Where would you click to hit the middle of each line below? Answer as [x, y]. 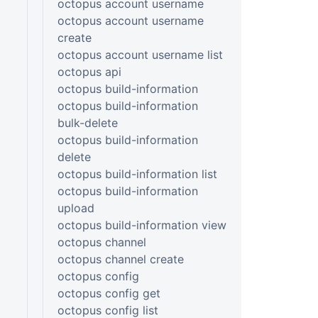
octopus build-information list [137, 174]
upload [76, 208]
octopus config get [109, 293]
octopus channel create [120, 259]
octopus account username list [140, 54]
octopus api [89, 71]
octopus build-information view [142, 225]
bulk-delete [87, 122]
